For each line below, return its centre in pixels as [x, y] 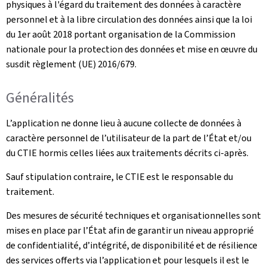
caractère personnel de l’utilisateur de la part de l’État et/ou [129, 138]
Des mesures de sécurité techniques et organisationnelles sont [133, 215]
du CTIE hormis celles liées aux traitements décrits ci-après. [127, 153]
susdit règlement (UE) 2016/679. [71, 64]
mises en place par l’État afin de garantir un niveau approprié [130, 230]
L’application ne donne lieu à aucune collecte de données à [124, 123]
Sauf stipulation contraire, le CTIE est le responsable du [119, 176]
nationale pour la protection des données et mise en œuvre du [132, 49]
